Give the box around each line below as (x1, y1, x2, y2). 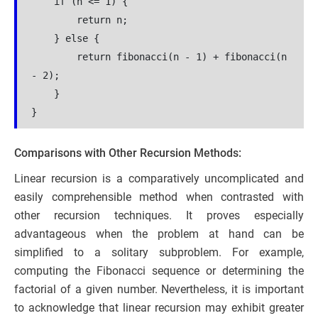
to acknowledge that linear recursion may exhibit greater (14, 301, 304, 315)
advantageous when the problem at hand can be (14, 227, 304, 241)
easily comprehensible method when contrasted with (14, 190, 304, 204)
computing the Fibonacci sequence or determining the (14, 264, 304, 278)
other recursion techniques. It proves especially (14, 209, 304, 223)
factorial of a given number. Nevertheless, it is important (14, 283, 304, 297)
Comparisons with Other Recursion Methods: (14, 146, 241, 160)
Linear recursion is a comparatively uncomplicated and (14, 172, 304, 186)
